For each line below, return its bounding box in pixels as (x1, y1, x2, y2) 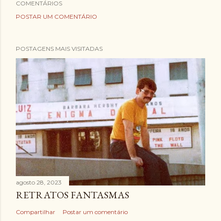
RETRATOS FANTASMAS (16, 188, 129, 201)
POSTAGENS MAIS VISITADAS (16, 45, 103, 52)
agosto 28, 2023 (16, 178, 62, 186)
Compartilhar (16, 208, 55, 216)
